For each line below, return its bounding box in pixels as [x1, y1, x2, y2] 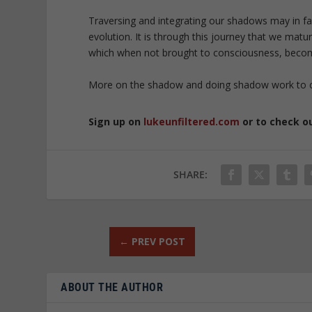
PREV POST [131, 234, 185, 248]
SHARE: [173, 167, 208, 181]
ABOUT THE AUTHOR [61, 280, 164, 294]
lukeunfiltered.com [143, 114, 240, 128]
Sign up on [88, 114, 144, 128]
